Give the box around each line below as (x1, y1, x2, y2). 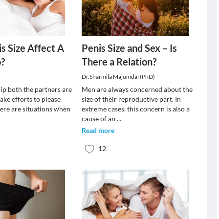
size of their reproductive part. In (81, 95, 181, 103)
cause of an (81, 114, 117, 123)
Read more (81, 126, 114, 134)
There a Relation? (81, 56, 156, 67)
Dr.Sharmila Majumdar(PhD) (81, 73, 155, 80)
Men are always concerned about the (81, 85, 193, 93)
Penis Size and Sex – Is (81, 42, 177, 54)
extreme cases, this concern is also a (81, 105, 190, 113)
